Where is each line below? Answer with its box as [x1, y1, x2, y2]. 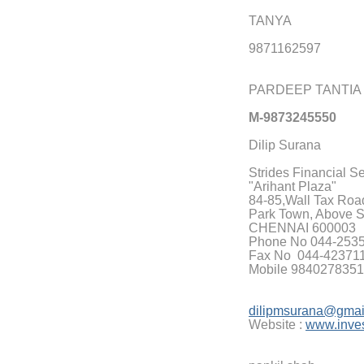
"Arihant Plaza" [249, 179, 336, 193]
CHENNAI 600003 [249, 220, 356, 235]
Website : [249, 317, 305, 331]
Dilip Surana [249, 137, 321, 152]
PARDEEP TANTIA [249, 82, 362, 97]
